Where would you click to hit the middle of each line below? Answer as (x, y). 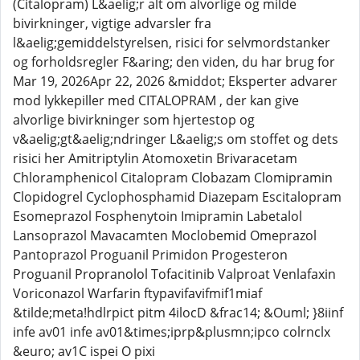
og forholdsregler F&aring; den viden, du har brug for (174, 62)
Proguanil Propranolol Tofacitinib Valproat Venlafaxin (174, 274)
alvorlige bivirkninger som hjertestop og (134, 120)
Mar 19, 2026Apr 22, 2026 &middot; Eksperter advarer (175, 81)
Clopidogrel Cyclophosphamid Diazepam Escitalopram (177, 197)
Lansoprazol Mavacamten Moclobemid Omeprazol (165, 235)
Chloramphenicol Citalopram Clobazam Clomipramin (173, 178)
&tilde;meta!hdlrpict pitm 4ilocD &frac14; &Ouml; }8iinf (178, 313)
